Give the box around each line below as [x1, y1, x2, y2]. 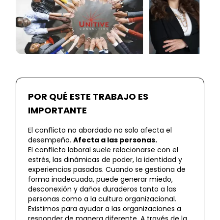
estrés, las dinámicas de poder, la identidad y [28, 155, 182, 165]
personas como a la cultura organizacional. [28, 194, 176, 204]
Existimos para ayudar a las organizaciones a [28, 204, 181, 214]
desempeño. [28, 135, 73, 145]
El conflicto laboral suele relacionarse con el [28, 145, 178, 155]
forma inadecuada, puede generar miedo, [28, 174, 173, 184]
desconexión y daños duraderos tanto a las [28, 184, 176, 194]
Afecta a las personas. [73, 135, 157, 145]
